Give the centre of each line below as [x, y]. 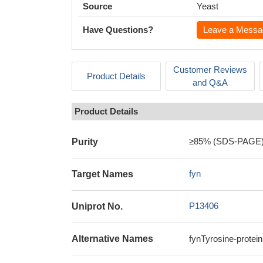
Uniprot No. [97, 206]
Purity [85, 142]
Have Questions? [118, 30]
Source [97, 6]
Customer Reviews [210, 70]
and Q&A [210, 82]
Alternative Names [112, 239]
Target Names [102, 174]
